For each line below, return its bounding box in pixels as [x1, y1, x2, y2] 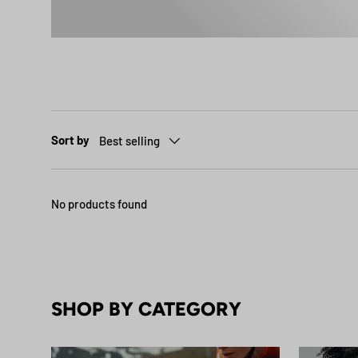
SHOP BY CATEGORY [51, 296, 241, 320]
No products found [51, 196, 147, 211]
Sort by [51, 132, 89, 147]
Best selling [99, 133, 160, 148]
